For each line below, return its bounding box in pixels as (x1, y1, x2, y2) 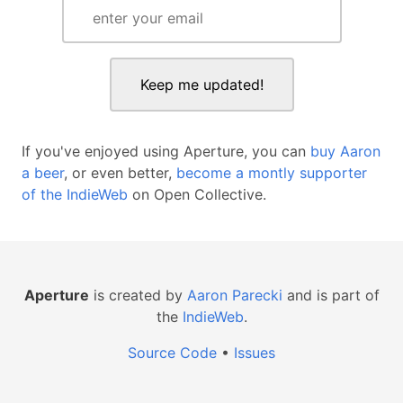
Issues (234, 344, 275, 362)
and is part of (282, 286, 380, 304)
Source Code (128, 344, 217, 362)
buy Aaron (310, 142, 381, 160)
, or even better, (64, 164, 176, 182)
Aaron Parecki (186, 286, 282, 304)
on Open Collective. (128, 185, 266, 203)
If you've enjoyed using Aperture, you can (22, 142, 310, 160)
